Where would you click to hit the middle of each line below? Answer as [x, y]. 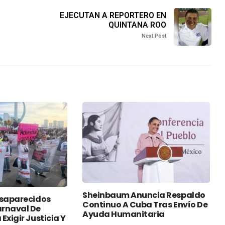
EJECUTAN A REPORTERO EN [113, 16]
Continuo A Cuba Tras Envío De [145, 204]
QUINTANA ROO [137, 25]
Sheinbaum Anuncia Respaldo [144, 195]
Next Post [154, 36]
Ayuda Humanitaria [124, 214]
